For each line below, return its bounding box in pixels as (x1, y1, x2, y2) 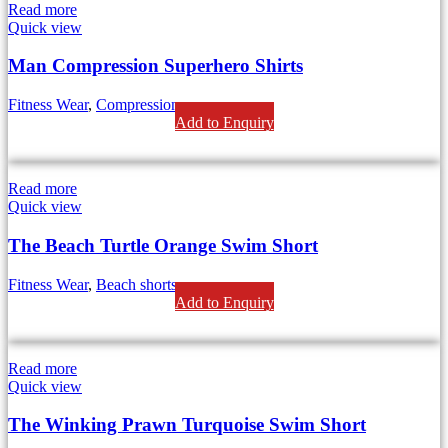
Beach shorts (96, 275, 177, 293)
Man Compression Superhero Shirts (8, 55, 303, 77)
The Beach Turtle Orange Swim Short (8, 234, 318, 256)
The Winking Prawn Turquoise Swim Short (8, 414, 366, 436)
